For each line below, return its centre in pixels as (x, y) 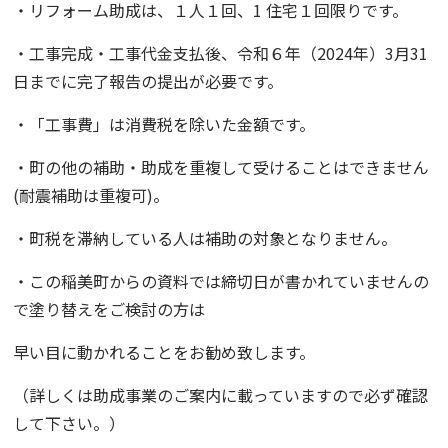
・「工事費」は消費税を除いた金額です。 (164, 124)
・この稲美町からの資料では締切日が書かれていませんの (221, 281)
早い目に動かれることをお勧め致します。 (164, 352)
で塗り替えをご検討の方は (109, 309)
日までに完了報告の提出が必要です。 (148, 81)
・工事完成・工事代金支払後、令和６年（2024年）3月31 (221, 53)
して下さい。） (69, 423)
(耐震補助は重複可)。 (91, 195)
